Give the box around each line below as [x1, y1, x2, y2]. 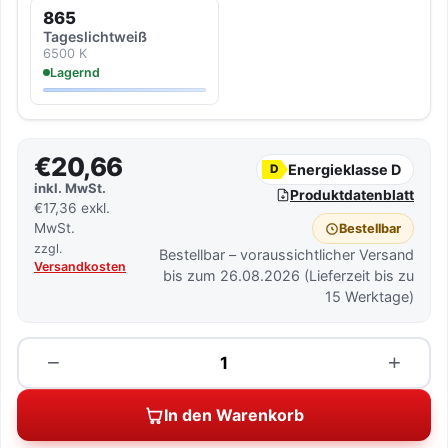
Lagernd [50, 65, 100, 80]
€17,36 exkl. [34, 200, 110, 216]
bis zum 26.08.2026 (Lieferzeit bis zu [163, 267, 414, 284]
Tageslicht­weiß [43, 28, 147, 45]
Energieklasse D [288, 161, 401, 178]
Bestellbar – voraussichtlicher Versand [159, 246, 414, 263]
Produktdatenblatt [290, 187, 414, 203]
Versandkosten [34, 259, 126, 274]
